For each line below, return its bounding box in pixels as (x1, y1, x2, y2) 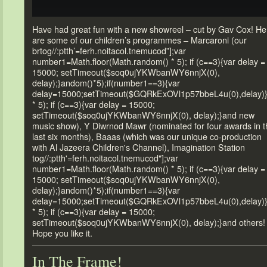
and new (222, 109, 254, 121)
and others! (222, 216, 265, 228)
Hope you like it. (32, 227, 92, 239)
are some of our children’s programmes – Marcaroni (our (32, 34, 247, 46)
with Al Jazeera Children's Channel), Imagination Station (32, 141, 245, 153)
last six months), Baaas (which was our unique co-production (32, 131, 262, 142)
